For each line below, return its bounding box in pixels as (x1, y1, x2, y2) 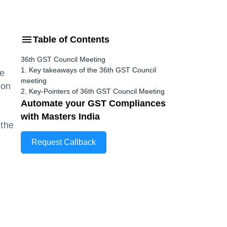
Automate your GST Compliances (21, 98, 166, 108)
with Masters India (21, 111, 100, 122)
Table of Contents (33, 34, 109, 45)
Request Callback (31, 138, 96, 146)
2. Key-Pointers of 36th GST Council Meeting (21, 87, 165, 95)
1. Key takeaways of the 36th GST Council (21, 66, 156, 74)
